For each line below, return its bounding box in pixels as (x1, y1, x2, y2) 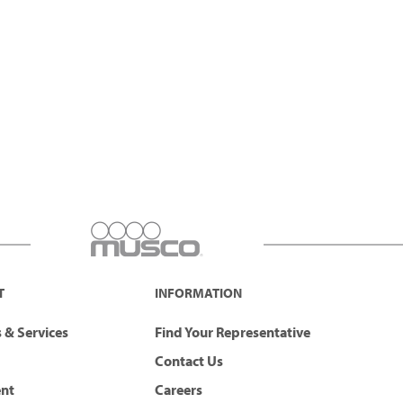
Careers (155, 381, 202, 399)
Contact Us (155, 352, 223, 371)
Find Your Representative (155, 323, 310, 342)
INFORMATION (155, 284, 242, 302)
